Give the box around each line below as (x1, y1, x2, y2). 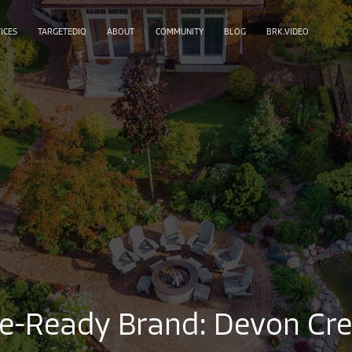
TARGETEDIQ (37, 27, 86, 37)
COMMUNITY (155, 27, 203, 37)
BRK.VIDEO (266, 27, 310, 37)
